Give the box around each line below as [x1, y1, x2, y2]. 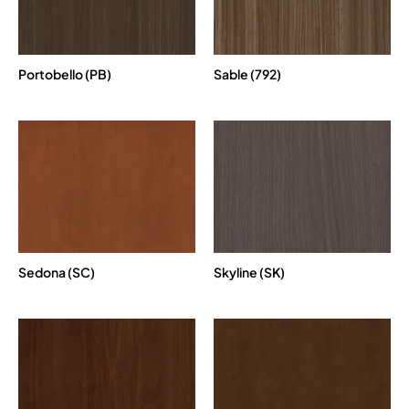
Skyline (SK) [214, 264, 285, 281]
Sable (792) [214, 65, 281, 82]
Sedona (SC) [18, 264, 95, 281]
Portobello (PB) [18, 65, 111, 82]
